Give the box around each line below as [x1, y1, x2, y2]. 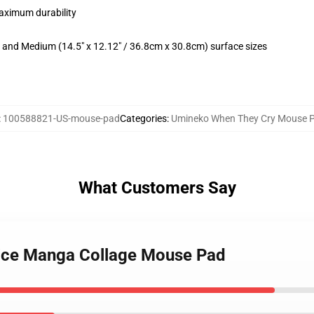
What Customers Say [78, 178, 236, 198]
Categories [120, 113, 167, 124]
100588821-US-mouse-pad [3, 113, 120, 124]
